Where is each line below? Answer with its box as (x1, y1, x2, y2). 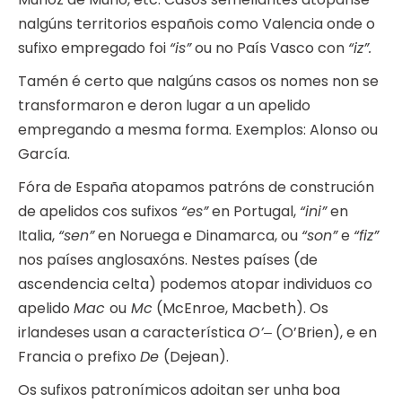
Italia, (18, 225, 58, 247)
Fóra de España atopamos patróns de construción (18, 177, 374, 198)
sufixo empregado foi (18, 38, 170, 59)
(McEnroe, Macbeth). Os (153, 298, 328, 319)
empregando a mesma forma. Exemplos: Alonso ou (18, 119, 378, 141)
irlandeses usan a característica (18, 322, 249, 344)
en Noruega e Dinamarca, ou (94, 225, 301, 247)
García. (18, 144, 70, 165)
